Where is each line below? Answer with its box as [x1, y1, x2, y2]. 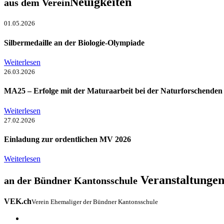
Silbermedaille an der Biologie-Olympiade [4, 38, 144, 47]
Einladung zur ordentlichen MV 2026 [4, 134, 131, 143]
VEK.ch [4, 196, 31, 205]
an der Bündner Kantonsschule [4, 174, 137, 186]
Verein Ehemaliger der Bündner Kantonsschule [31, 197, 158, 205]
